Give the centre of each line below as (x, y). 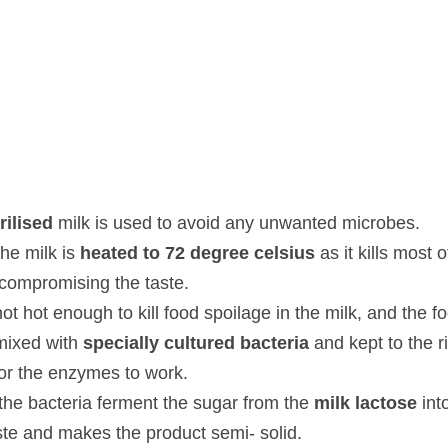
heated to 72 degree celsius (149, 252)
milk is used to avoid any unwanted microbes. (190, 222)
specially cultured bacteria (150, 342)
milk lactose (297, 402)
